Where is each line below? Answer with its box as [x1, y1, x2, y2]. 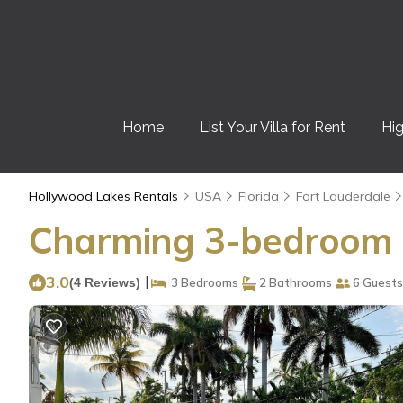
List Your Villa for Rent [199, 119, 345, 136]
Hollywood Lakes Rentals [29, 188, 182, 204]
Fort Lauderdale [296, 188, 390, 204]
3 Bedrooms [166, 275, 238, 290]
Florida [238, 188, 279, 204]
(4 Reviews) [69, 275, 140, 290]
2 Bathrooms [256, 275, 332, 290]
